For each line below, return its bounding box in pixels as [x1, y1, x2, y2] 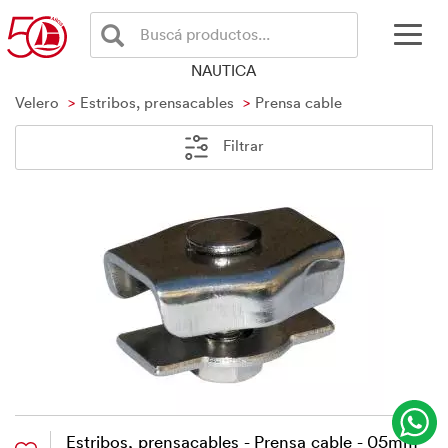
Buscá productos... [139, 24, 270, 44]
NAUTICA [191, 60, 257, 80]
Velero [15, 92, 59, 112]
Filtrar [219, 135, 264, 156]
